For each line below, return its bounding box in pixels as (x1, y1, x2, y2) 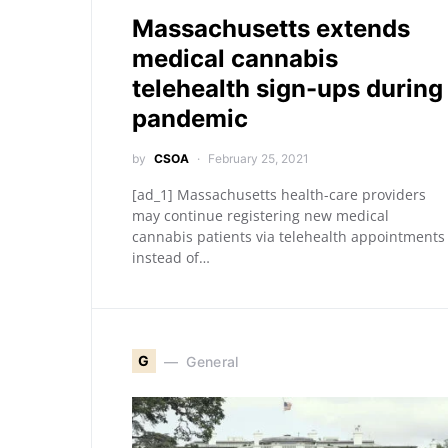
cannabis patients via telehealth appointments (132, 227, 445, 246)
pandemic (132, 104, 248, 133)
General (186, 352, 239, 370)
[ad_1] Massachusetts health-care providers (132, 185, 426, 204)
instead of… (132, 248, 210, 267)
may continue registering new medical (132, 206, 389, 225)
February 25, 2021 (208, 151, 309, 166)
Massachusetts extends (132, 14, 410, 43)
